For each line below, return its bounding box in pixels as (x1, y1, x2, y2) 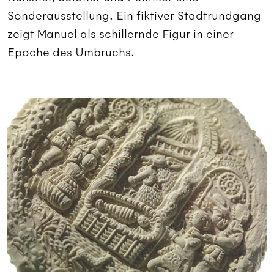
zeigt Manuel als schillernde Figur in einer (7, 27, 234, 42)
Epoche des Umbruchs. (7, 45, 135, 60)
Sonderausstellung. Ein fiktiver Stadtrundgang (7, 9, 261, 23)
